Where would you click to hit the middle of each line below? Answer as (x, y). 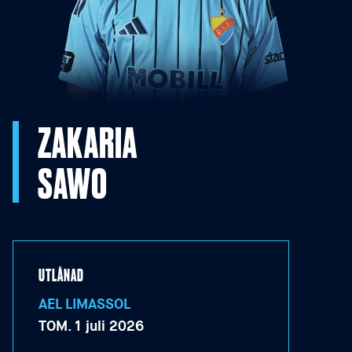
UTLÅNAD (61, 275)
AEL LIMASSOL (84, 304)
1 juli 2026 (109, 326)
